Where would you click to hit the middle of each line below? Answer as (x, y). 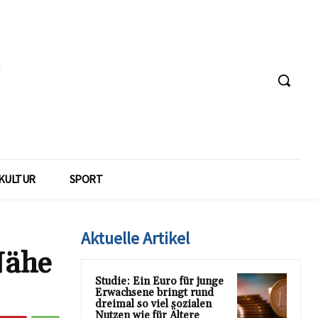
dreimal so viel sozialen (153, 304)
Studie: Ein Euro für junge (159, 281)
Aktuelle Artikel (135, 238)
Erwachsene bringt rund (154, 293)
